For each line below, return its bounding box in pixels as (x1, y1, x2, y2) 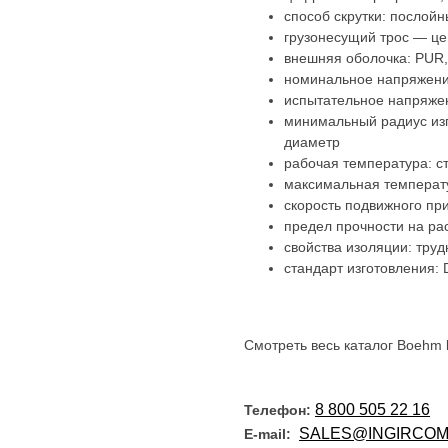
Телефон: (244, 401, 311, 418)
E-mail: (244, 425, 291, 442)
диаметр (284, 133, 340, 150)
